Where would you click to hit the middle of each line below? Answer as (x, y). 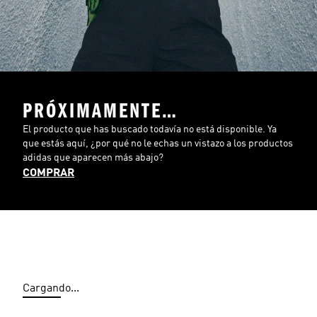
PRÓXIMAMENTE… (100, 111)
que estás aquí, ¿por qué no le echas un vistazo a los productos (158, 144)
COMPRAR (48, 173)
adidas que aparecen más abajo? (93, 158)
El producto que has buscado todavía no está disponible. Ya (150, 129)
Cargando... (51, 289)
